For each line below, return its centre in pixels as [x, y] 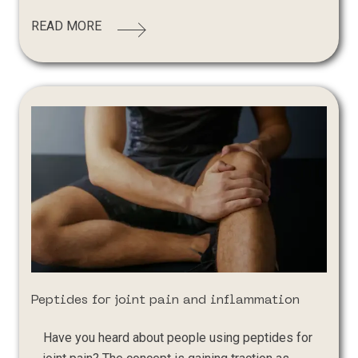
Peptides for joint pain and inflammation [166, 301]
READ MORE [67, 26]
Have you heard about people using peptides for [178, 338]
